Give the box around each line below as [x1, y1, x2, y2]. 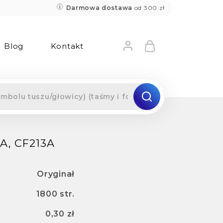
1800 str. [36, 189, 75, 199]
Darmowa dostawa [66, 4, 132, 11]
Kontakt [50, 41, 84, 51]
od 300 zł [132, 4, 165, 11]
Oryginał [37, 169, 75, 179]
